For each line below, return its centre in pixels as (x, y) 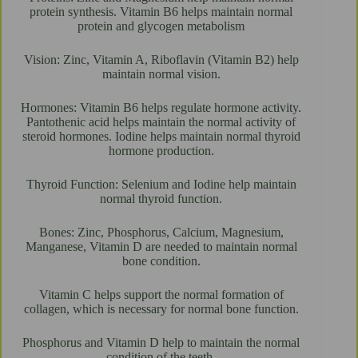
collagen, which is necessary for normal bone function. (161, 309)
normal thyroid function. (161, 199)
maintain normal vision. (161, 74)
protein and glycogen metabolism (161, 26)
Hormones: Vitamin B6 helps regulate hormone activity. (161, 108)
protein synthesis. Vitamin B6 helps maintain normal (161, 12)
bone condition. (161, 261)
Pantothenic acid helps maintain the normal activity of (161, 122)
